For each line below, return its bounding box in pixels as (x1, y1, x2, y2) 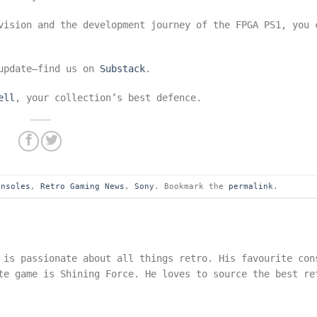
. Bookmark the (154, 181, 229, 192)
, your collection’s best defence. (15, 91, 202, 103)
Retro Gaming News (40, 181, 125, 192)
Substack (100, 63, 146, 75)
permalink (228, 181, 273, 192)
